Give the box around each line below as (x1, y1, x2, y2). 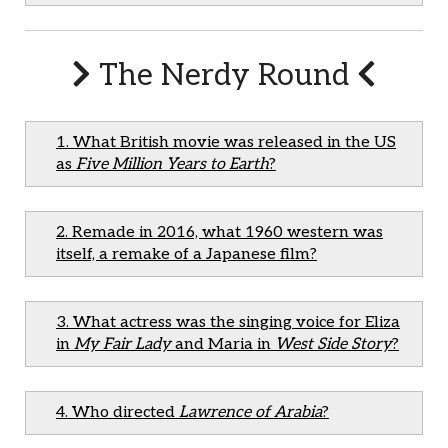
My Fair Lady (74, 335, 171, 354)
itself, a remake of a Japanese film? (56, 245, 317, 264)
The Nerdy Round (91, 58, 357, 94)
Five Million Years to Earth (76, 155, 269, 174)
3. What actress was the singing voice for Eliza (56, 313, 400, 332)
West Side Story (275, 335, 392, 354)
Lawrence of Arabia (179, 403, 322, 422)
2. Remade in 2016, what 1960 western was (56, 223, 383, 242)
